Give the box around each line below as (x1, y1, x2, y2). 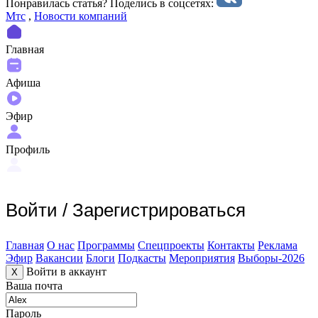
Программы (77, 238, 135, 251)
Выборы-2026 (238, 251, 305, 264)
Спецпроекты (138, 238, 204, 251)
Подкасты (118, 251, 166, 264)
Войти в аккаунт (26, 265, 106, 278)
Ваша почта (6, 279, 62, 292)
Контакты (207, 238, 255, 251)
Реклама (258, 238, 297, 251)
